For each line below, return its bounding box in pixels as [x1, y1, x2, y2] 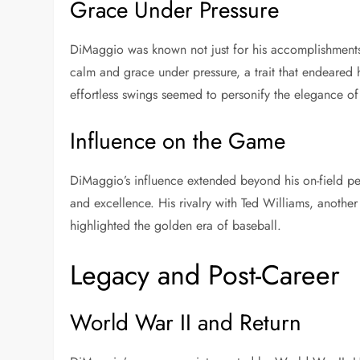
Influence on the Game [70, 124, 286, 157]
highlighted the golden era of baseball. [70, 215, 282, 235]
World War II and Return [70, 305, 302, 339]
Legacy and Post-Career [70, 255, 341, 295]
